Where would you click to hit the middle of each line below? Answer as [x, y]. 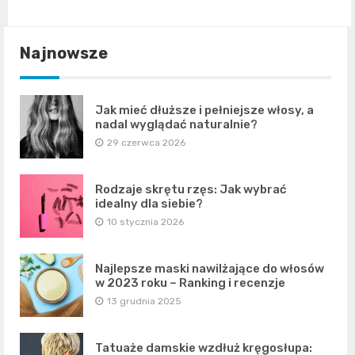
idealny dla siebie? [149, 203]
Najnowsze [64, 53]
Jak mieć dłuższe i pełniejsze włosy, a [204, 110]
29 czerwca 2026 [146, 142]
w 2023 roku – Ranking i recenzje [190, 282]
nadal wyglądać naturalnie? [176, 124]
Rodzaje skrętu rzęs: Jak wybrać [191, 189]
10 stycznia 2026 [145, 221]
